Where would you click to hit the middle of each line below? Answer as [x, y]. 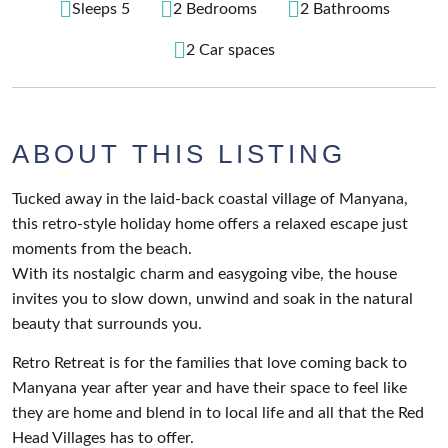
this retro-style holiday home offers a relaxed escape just [210, 224]
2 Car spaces [230, 50]
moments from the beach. [102, 249]
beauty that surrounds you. [107, 324]
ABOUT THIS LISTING [179, 154]
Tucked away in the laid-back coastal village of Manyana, [210, 199]
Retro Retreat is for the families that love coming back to [209, 363]
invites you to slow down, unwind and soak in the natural [212, 299]
